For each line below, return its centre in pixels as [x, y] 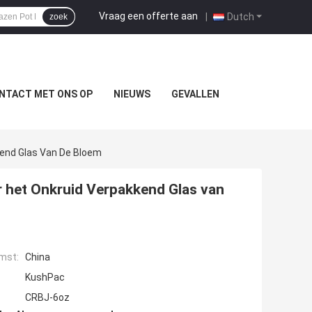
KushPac [45, 278]
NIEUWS [132, 94]
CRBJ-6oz [47, 298]
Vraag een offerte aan [148, 16]
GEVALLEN [195, 94]
